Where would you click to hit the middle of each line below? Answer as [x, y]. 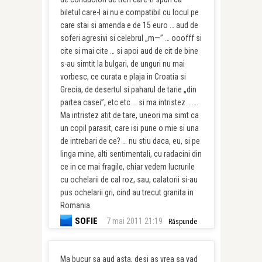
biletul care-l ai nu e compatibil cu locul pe [129, 12]
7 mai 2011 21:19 [134, 221]
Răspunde [182, 222]
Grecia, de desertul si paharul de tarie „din [128, 89]
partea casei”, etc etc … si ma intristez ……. [129, 102]
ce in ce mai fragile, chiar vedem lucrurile [127, 167]
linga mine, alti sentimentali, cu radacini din [131, 154]
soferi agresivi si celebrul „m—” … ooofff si [131, 38]
